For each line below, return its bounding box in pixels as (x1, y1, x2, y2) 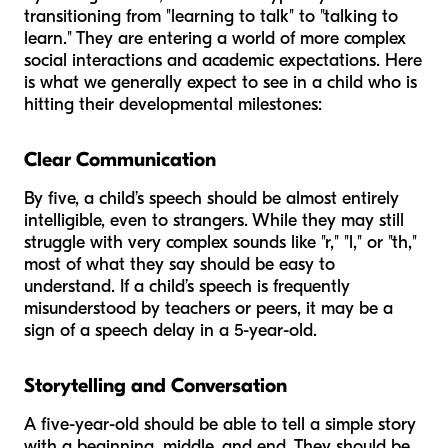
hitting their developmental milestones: (24, 93, 322, 115)
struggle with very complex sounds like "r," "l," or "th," (24, 231, 417, 253)
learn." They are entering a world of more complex (24, 27, 406, 49)
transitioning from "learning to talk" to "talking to (24, 5, 398, 27)
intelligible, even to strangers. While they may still (24, 209, 404, 231)
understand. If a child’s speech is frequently (24, 275, 350, 297)
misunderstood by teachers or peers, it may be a (24, 297, 393, 319)
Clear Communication (24, 147, 216, 171)
